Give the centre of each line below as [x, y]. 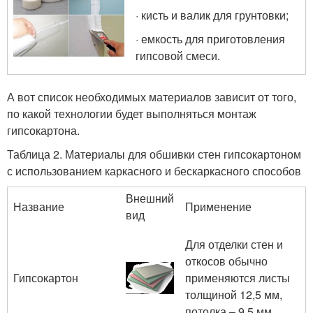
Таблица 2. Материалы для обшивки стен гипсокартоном [154, 154]
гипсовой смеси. [178, 56]
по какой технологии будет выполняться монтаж [132, 114]
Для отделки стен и [234, 244]
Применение [218, 206]
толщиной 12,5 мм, [234, 294]
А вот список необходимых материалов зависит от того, [152, 97]
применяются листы [238, 278]
